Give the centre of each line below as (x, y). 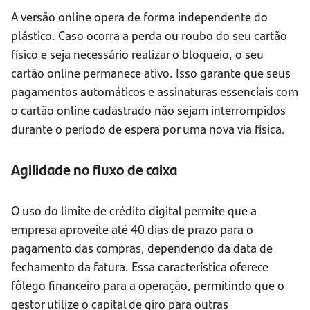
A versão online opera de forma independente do (139, 17)
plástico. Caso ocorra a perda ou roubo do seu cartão (149, 35)
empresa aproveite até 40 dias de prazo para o (132, 229)
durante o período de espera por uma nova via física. (148, 129)
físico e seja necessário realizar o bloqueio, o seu (137, 54)
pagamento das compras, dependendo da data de (142, 248)
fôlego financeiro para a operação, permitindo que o (148, 285)
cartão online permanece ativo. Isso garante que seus (151, 73)
